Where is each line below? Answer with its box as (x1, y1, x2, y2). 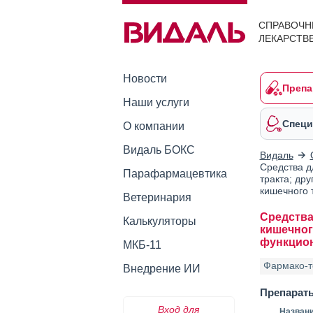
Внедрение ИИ (122, 263, 201, 275)
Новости (122, 73, 167, 85)
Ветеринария (122, 191, 191, 203)
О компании (122, 120, 184, 132)
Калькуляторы (122, 215, 196, 227)
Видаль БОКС (122, 144, 195, 156)
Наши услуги (122, 96, 189, 108)
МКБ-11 (122, 239, 161, 251)
